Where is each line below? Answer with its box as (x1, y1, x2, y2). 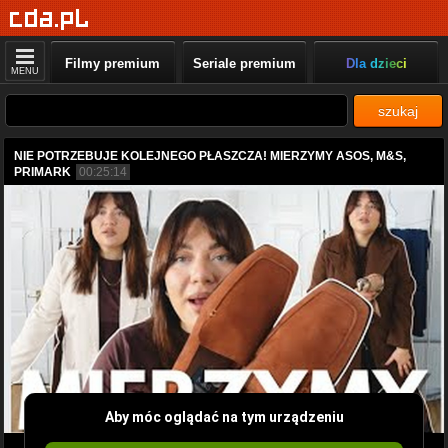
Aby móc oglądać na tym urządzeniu (104, 408, 344, 425)
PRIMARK (14, 165, 71, 179)
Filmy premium (65, 56, 161, 71)
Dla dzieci (345, 56, 407, 71)
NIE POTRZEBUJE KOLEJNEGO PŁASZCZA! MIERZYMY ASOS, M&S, (14, 149, 406, 163)
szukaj (378, 103, 418, 119)
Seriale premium (192, 56, 296, 71)
